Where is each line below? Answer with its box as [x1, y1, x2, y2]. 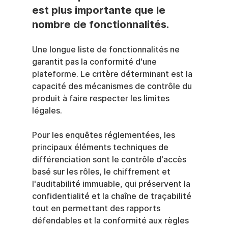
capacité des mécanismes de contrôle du [32, 81, 194, 92]
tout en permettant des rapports [32, 204, 162, 214]
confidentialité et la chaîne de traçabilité [32, 191, 193, 202]
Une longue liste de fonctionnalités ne [32, 45, 182, 55]
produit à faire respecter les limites [32, 94, 172, 104]
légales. [32, 106, 62, 116]
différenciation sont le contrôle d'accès [32, 155, 188, 165]
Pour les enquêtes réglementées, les [32, 130, 177, 140]
